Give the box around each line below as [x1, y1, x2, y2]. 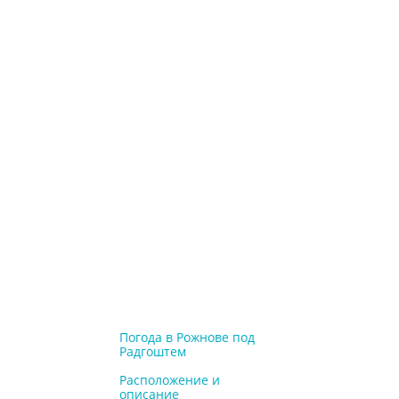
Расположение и [119, 371, 221, 388]
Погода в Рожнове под [119, 329, 256, 346]
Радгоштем [119, 343, 187, 360]
